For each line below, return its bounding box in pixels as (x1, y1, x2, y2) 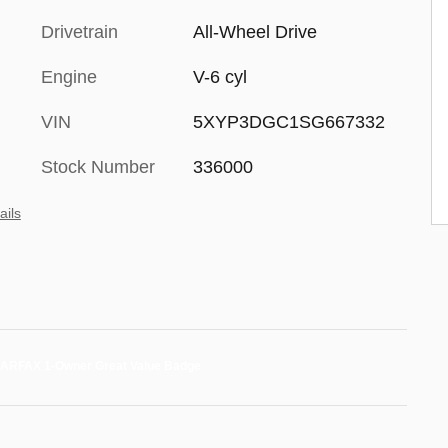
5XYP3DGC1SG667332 (192, 112, 385, 132)
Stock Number (41, 157, 155, 177)
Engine (41, 67, 97, 87)
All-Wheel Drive (192, 22, 317, 42)
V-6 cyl (192, 67, 247, 87)
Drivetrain (41, 22, 118, 42)
